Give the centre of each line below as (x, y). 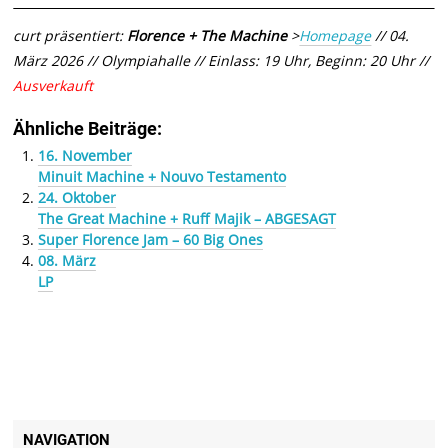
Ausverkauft (53, 86)
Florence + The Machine (207, 36)
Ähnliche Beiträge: (88, 129)
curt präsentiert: (70, 36)
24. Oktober (76, 198)
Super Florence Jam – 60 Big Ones (150, 240)
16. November (84, 156)
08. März (66, 261)
